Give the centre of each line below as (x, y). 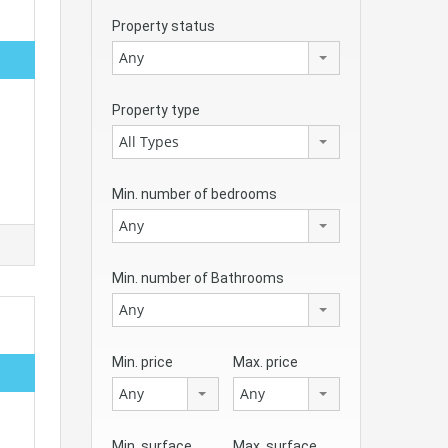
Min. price (142, 361)
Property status (163, 25)
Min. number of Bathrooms (198, 277)
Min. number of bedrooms (194, 193)
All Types (149, 141)
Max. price (265, 361)
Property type (156, 109)
